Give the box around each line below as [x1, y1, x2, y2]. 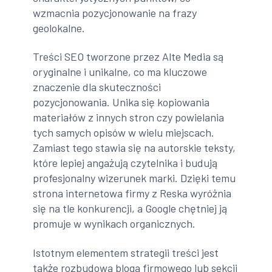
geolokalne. [33, 21, 86, 35]
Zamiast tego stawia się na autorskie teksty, [33, 141, 236, 155]
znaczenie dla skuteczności [33, 80, 161, 94]
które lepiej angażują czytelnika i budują [33, 156, 218, 170]
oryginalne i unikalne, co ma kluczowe [33, 65, 208, 79]
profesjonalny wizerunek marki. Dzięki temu [33, 171, 236, 185]
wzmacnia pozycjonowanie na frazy [33, 5, 197, 19]
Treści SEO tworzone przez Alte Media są [33, 50, 224, 64]
